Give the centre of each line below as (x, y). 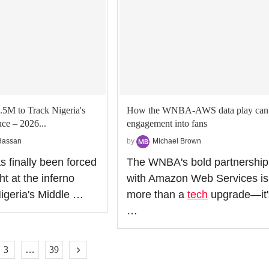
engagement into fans (167, 123)
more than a (157, 194)
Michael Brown (177, 141)
